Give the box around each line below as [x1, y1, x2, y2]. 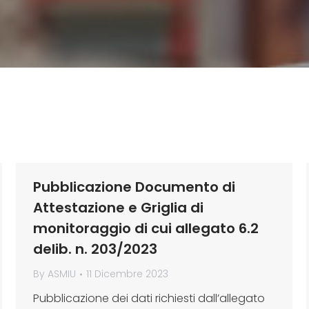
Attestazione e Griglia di [33, 198, 203, 217]
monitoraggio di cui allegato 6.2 [33, 219, 259, 238]
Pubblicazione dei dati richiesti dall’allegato [33, 290, 265, 306]
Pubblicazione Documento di [33, 177, 235, 197]
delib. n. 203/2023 [33, 239, 157, 259]
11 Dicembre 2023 [86, 267, 168, 281]
